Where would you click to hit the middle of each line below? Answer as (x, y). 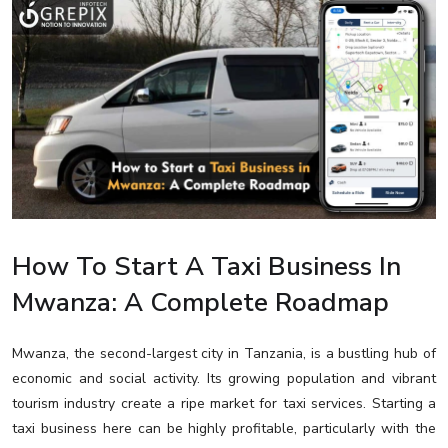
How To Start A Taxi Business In (206, 267)
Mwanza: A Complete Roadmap (200, 303)
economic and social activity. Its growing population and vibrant (224, 379)
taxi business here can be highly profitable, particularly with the (224, 429)
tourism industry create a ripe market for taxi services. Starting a (224, 404)
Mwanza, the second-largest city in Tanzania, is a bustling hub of (224, 354)
